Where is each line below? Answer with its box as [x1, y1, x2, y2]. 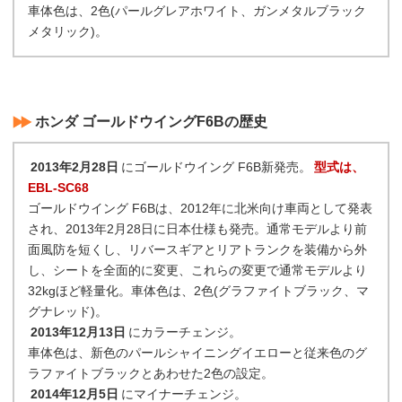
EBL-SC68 [28, 180, 89, 195]
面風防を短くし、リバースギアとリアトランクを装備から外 [28, 242, 367, 257]
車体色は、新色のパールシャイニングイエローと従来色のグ [28, 345, 367, 360]
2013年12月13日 [30, 325, 126, 339]
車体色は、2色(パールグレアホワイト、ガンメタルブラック [28, 4, 366, 18]
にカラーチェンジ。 [127, 325, 241, 339]
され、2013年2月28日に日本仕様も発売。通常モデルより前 [28, 222, 367, 236]
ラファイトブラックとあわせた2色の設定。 [28, 366, 274, 380]
